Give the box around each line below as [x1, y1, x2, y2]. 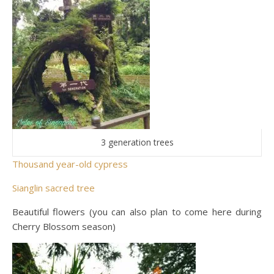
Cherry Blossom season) [12, 220, 116, 233]
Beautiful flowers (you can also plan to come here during [12, 206, 262, 218]
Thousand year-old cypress [12, 158, 128, 171]
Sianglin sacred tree [12, 182, 95, 194]
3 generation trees [100, 136, 174, 149]
